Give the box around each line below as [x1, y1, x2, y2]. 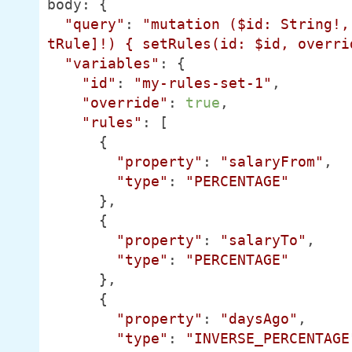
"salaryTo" [219, 232, 306, 248]
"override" [81, 94, 168, 111]
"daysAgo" [219, 310, 298, 327]
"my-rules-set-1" [133, 75, 272, 91]
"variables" [64, 55, 159, 71]
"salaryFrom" [219, 153, 324, 170]
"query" [64, 16, 125, 32]
